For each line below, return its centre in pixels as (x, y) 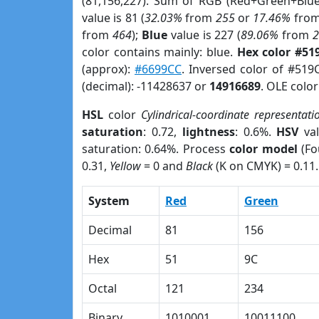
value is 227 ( (204, 35)
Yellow (125, 166)
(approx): (108, 69)
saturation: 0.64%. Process (156, 149)
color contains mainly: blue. (159, 52)
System (109, 201)
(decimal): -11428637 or (146, 86)
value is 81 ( (113, 18)
